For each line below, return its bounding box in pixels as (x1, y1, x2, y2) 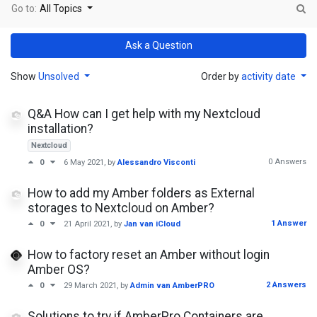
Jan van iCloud (124, 219, 180, 229)
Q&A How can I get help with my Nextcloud (28, 107, 260, 121)
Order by (201, 71, 242, 82)
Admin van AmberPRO (130, 281, 214, 290)
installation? (28, 122, 93, 136)
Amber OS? (28, 263, 90, 277)
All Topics (40, 3, 84, 14)
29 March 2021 (64, 281, 117, 290)
